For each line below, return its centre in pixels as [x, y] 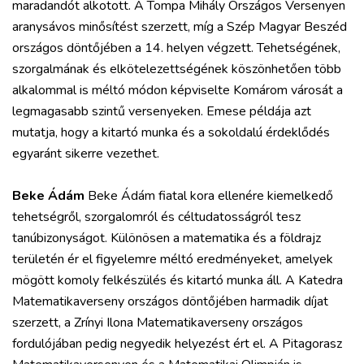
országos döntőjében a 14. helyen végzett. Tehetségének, [176, 48]
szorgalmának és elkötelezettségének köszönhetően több [177, 69]
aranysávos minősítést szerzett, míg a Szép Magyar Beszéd [180, 26]
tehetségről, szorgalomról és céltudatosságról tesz [156, 217]
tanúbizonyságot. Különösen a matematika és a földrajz [167, 238]
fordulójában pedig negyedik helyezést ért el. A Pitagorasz [177, 343]
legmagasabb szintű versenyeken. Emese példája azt [162, 111]
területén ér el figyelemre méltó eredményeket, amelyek [173, 259]
